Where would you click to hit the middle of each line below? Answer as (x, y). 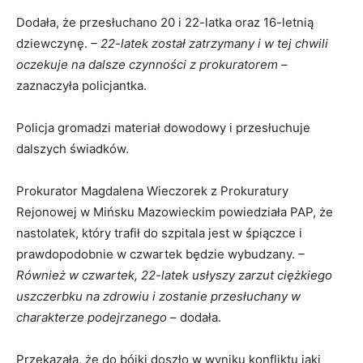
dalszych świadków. (73, 149)
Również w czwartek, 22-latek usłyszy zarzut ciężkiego (174, 275)
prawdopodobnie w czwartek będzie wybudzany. (157, 254)
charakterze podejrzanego (92, 318)
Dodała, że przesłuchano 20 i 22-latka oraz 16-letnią (165, 23)
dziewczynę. (53, 44)
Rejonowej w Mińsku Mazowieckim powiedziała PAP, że (175, 212)
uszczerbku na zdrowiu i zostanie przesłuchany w (158, 297)
